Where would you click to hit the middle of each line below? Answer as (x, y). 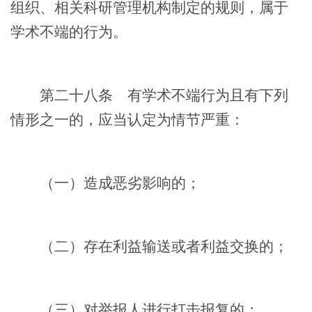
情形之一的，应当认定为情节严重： (127, 119)
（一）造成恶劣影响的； (106, 183)
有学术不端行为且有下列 (201, 95)
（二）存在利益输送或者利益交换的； (149, 246)
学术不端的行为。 (69, 32)
